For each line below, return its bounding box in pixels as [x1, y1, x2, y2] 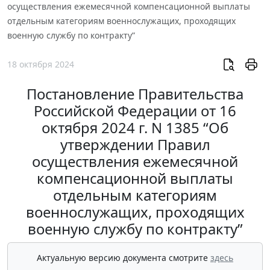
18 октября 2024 [7, 58, 74, 70]
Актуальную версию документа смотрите [37, 252, 210, 263]
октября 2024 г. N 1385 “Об [42, 118, 228, 137]
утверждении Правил [60, 134, 210, 154]
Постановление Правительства [27, 84, 243, 104]
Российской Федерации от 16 [34, 101, 236, 121]
